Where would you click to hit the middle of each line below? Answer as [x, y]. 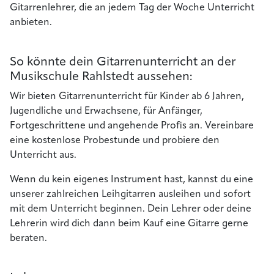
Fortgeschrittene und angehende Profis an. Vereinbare [132, 126]
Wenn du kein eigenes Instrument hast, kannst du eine [131, 180]
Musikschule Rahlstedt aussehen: [101, 77]
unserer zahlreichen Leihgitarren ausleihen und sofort [130, 194]
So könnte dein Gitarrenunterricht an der [123, 62]
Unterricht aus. [43, 155]
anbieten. [31, 22]
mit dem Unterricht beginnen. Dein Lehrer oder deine [131, 209]
